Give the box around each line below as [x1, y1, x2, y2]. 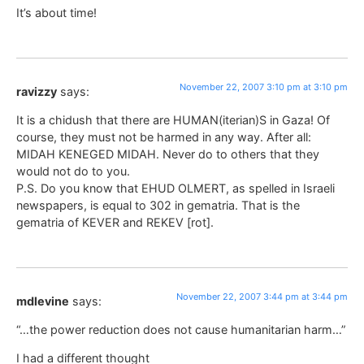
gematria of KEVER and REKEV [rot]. [16, 215, 214, 230]
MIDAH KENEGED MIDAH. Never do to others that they [16, 147, 319, 162]
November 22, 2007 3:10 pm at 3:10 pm [180, 80, 348, 93]
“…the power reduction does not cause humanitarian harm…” [16, 323, 345, 337]
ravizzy [16, 84, 57, 98]
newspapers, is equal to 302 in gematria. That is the [16, 198, 300, 213]
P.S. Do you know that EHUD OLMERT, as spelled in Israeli [16, 181, 335, 196]
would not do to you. [16, 164, 130, 179]
